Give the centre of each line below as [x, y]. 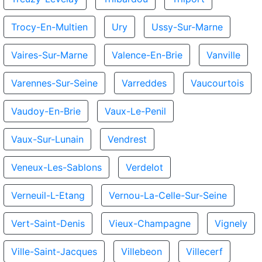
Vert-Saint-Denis [48, 223]
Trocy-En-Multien [49, 27]
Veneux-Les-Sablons [56, 167]
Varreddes [144, 83]
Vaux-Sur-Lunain [47, 139]
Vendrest [127, 139]
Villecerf [204, 251]
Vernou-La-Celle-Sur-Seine [168, 195]
